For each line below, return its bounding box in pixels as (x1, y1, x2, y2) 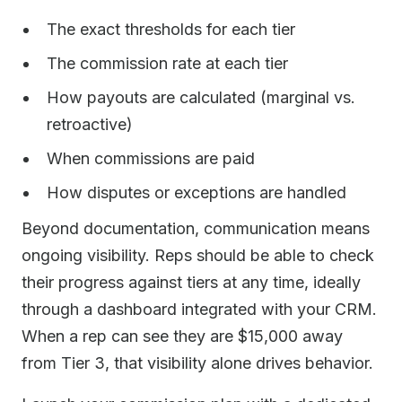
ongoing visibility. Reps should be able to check (22, 246, 374, 265)
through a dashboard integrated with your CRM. (22, 300, 377, 319)
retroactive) (47, 115, 133, 134)
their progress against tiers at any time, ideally (22, 273, 361, 292)
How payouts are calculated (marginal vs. (47, 88, 355, 107)
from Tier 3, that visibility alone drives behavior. (22, 354, 373, 372)
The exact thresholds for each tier (47, 20, 295, 39)
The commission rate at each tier (47, 54, 288, 73)
